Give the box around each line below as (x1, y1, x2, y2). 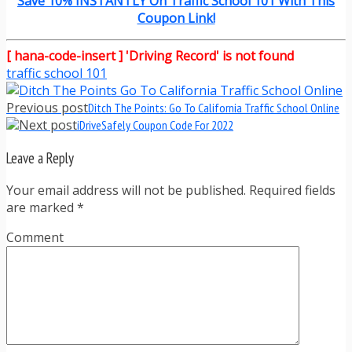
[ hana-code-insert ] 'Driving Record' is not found (6, 46, 294, 64)
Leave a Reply (6, 148, 74, 167)
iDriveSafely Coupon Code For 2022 (77, 116, 233, 133)
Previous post (6, 98, 88, 116)
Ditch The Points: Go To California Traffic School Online (88, 99, 339, 115)
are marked (6, 199, 77, 217)
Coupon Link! (137, 9, 215, 27)
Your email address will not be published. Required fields (6, 181, 335, 200)
